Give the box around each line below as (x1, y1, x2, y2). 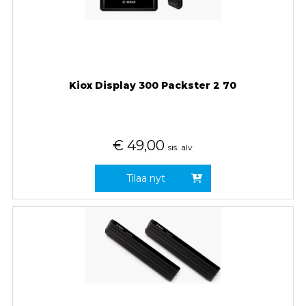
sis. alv (168, 141, 193, 152)
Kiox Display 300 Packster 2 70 (69, 79, 237, 92)
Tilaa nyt (126, 171, 166, 184)
